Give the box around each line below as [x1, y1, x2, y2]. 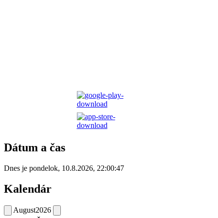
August [13, 205, 36, 214]
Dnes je [4, 163, 29, 172]
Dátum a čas [4, 141, 65, 154]
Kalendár [4, 182, 52, 195]
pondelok [29, 163, 58, 172]
